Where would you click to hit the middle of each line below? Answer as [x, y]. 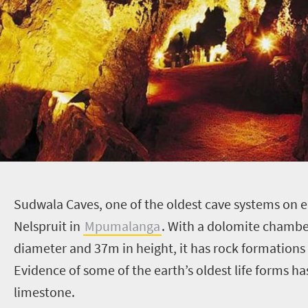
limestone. [44, 291]
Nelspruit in [48, 225]
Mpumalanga [122, 225]
